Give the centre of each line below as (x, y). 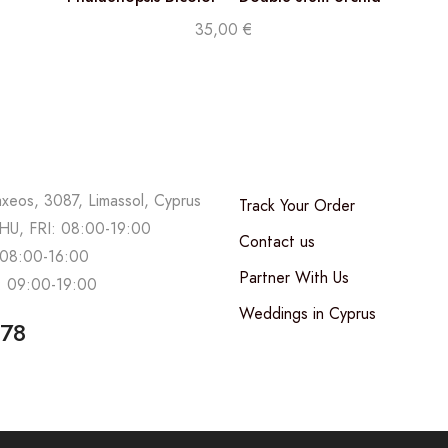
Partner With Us (294, 277)
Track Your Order (297, 205)
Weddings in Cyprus (307, 313)
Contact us (277, 241)
